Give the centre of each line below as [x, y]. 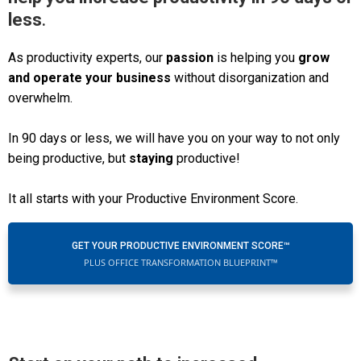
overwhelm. [40, 98]
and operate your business [89, 78]
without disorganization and [250, 78]
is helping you [256, 58]
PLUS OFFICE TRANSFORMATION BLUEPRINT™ [180, 263]
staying [151, 159]
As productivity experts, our [87, 58]
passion [190, 58]
